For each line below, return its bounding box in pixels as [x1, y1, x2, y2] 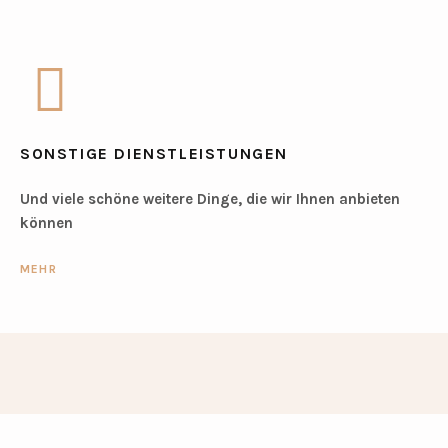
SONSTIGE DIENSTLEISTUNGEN [19, 144, 288, 164]
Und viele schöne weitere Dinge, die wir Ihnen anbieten [19, 190, 400, 209]
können [19, 214, 73, 233]
